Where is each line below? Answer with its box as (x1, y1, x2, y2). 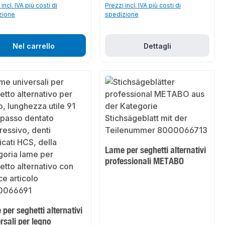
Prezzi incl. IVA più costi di (105, 2, 181, 10)
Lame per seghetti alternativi (105, 144, 206, 156)
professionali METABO (105, 155, 184, 167)
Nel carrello (13, 42, 55, 51)
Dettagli (143, 42, 171, 51)
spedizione (105, 11, 139, 19)
